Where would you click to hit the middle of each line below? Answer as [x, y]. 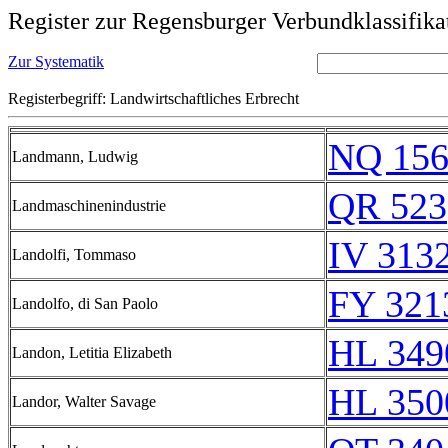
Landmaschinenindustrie [89, 205]
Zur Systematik [56, 61]
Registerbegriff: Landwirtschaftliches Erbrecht [153, 98]
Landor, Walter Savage [84, 401]
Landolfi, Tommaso [74, 254]
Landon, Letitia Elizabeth [92, 352]
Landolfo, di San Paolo [85, 303]
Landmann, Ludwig [75, 156]
